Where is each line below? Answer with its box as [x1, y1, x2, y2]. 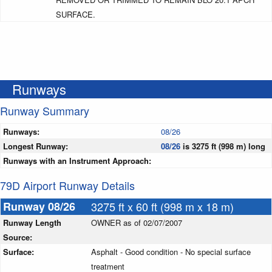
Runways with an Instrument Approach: [3, 155, 151, 167]
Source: [3, 231, 35, 243]
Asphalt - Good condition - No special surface [91, 246, 251, 258]
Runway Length [3, 217, 61, 229]
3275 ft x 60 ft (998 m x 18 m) [91, 199, 234, 215]
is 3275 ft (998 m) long [180, 140, 265, 152]
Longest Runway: [3, 140, 68, 152]
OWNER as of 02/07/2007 [91, 217, 182, 229]
